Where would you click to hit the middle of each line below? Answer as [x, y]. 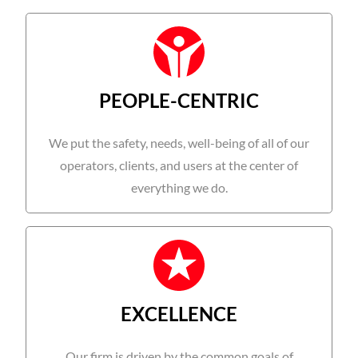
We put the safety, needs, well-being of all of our [179, 143]
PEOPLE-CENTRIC [179, 103]
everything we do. [179, 188]
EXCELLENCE [179, 315]
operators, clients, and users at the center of [179, 166]
